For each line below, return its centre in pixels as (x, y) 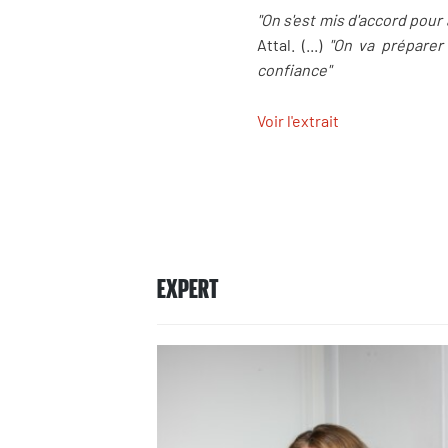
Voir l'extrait (298, 121)
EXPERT (188, 286)
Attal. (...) (293, 45)
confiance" (294, 70)
